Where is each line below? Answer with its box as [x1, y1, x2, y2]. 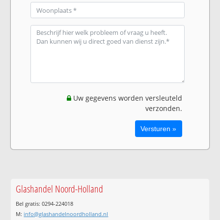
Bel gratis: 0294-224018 [16, 199, 74, 207]
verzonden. [145, 104, 182, 113]
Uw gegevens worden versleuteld [71, 93, 182, 103]
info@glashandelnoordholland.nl [24, 210, 109, 218]
